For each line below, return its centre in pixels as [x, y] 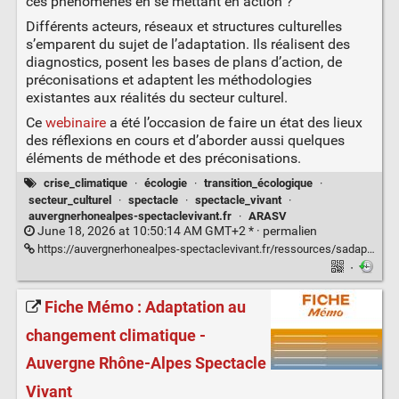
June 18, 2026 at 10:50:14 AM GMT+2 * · [148, 232]
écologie [165, 183]
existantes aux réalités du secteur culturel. [156, 98]
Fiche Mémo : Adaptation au [145, 307]
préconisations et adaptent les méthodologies [168, 80]
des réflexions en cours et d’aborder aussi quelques [185, 141]
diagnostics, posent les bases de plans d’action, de [183, 62]
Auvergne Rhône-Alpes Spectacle [146, 364]
